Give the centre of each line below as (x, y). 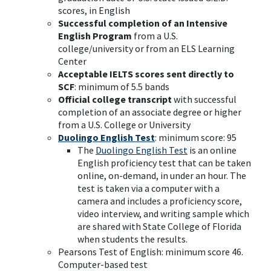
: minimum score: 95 (196, 137)
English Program (96, 36)
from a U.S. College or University (124, 125)
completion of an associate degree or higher (150, 112)
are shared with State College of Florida (159, 226)
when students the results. (132, 239)
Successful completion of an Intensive (143, 23)
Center (72, 61)
